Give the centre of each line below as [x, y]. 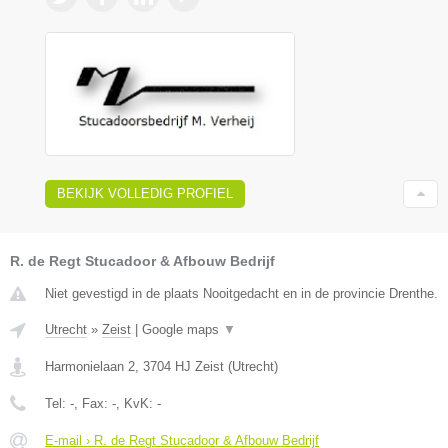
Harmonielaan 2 [90, 367]
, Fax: [93, 404]
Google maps [182, 330]
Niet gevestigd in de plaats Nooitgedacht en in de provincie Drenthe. [241, 294]
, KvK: [136, 404]
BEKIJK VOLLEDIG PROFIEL [145, 194]
